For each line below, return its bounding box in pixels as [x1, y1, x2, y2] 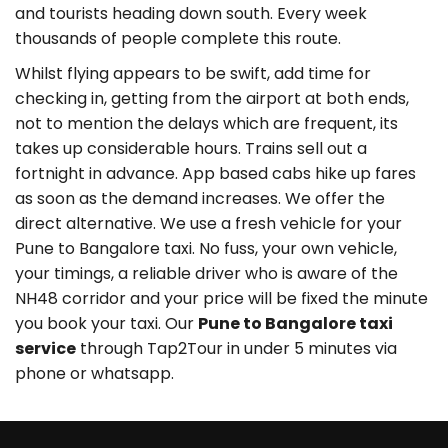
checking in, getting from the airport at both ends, [15, 87, 409, 110]
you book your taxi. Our [15, 312, 198, 335]
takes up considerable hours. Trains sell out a [15, 137, 367, 160]
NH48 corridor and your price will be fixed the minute [15, 287, 428, 310]
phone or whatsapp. [15, 362, 174, 385]
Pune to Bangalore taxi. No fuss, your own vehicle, [15, 237, 397, 260]
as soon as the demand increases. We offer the [15, 187, 385, 210]
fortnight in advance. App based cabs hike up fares [15, 162, 416, 185]
